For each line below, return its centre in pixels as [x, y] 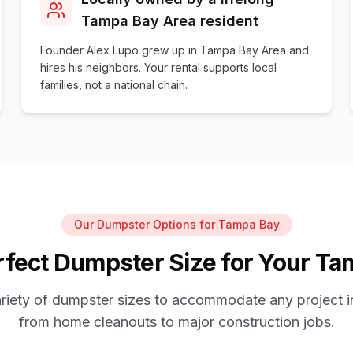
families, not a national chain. [113, 85]
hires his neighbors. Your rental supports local [158, 67]
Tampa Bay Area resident [169, 21]
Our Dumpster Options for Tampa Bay [176, 224]
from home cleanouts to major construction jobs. [176, 322]
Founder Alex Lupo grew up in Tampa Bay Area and [174, 50]
